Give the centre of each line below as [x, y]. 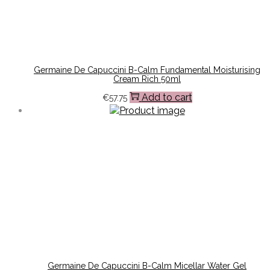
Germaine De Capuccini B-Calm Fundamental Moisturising [147, 70]
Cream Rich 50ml [147, 79]
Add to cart [167, 97]
